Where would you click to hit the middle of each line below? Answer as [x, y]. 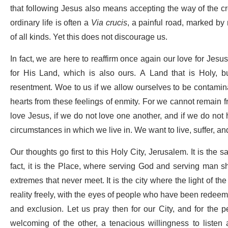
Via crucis [109, 23]
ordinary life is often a [51, 23]
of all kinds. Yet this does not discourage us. [90, 37]
